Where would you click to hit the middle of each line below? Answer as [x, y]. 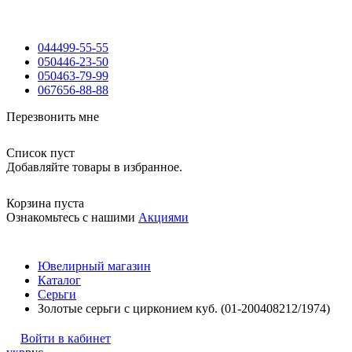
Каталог [59, 280]
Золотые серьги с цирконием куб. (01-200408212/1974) [184, 308]
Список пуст [40, 153]
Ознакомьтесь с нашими [72, 217]
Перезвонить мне [53, 117]
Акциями [163, 217]
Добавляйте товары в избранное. [94, 167]
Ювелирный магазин [94, 266]
